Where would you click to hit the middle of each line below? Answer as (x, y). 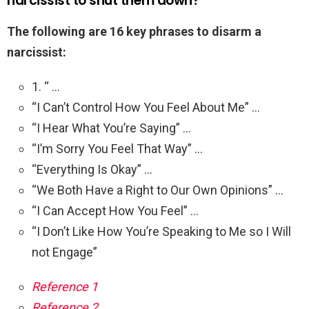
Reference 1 (65, 287)
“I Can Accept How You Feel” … (115, 211)
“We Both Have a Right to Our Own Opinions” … (158, 190)
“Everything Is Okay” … (92, 170)
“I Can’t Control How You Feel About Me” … (146, 108)
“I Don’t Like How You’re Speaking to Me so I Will (161, 232)
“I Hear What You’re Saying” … (111, 128)
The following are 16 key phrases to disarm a (134, 32)
